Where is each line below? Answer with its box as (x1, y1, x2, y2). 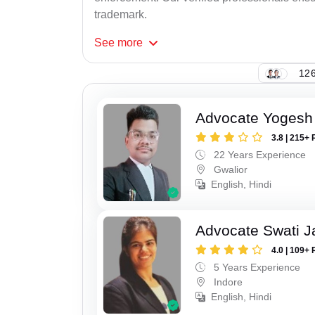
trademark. (94, 8, 147, 21)
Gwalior (211, 164, 248, 176)
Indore (211, 276, 243, 288)
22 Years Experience (211, 149, 307, 161)
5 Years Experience (211, 261, 301, 273)
